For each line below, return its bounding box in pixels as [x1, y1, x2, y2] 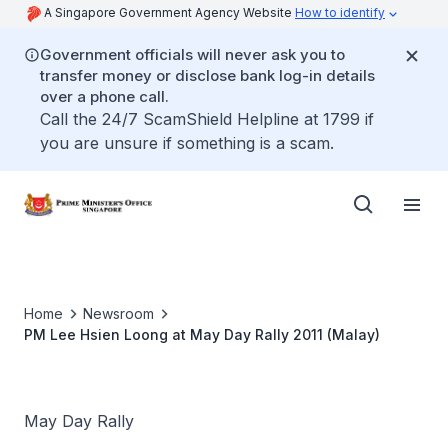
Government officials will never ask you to [40, 45, 345, 64]
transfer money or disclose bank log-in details [40, 66, 375, 85]
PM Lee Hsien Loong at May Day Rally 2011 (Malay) [24, 326, 380, 343]
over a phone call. [40, 87, 169, 106]
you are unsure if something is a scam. [40, 133, 334, 153]
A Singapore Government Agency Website [44, 5, 295, 20]
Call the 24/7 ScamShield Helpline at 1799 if [40, 109, 374, 129]
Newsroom [83, 305, 154, 322]
